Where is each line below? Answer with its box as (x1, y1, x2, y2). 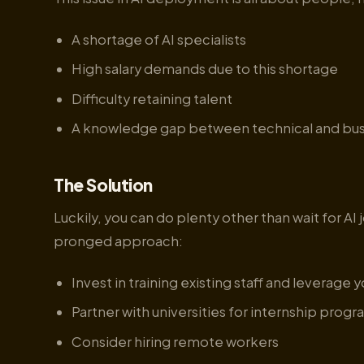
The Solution (54, 173, 154, 196)
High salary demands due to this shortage (71, 60, 338, 78)
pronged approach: (54, 232, 183, 250)
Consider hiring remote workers (71, 332, 279, 350)
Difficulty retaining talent (71, 89, 232, 107)
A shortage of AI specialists (71, 30, 246, 48)
